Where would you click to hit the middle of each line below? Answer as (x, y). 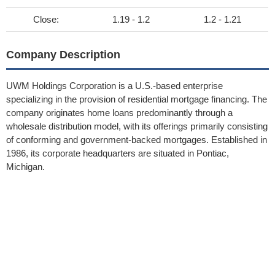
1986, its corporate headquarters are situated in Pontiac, (118, 153)
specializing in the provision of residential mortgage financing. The (137, 99)
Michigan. (25, 167)
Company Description (63, 55)
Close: (46, 19)
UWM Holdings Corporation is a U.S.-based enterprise (114, 86)
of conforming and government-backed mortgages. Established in (137, 140)
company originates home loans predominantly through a (119, 113)
